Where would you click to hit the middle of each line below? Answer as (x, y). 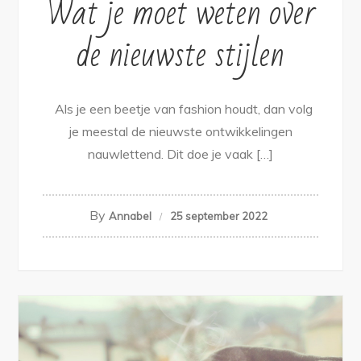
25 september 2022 (219, 216)
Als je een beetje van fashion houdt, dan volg (180, 108)
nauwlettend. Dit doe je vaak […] (180, 154)
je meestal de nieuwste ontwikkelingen (180, 131)
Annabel (130, 216)
